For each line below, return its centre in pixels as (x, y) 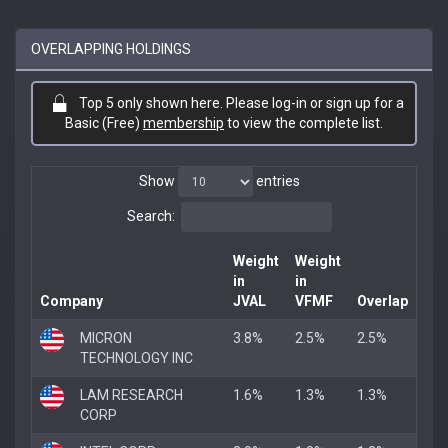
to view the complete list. (303, 122)
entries (276, 180)
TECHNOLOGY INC (136, 357)
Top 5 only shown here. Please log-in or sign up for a (241, 102)
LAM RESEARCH (131, 394)
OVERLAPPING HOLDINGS (111, 48)
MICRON (106, 337)
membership (183, 122)
